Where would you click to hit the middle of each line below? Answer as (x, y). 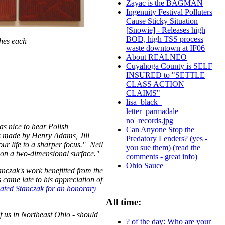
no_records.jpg (150, 121)
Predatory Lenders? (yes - (167, 139)
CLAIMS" (143, 93)
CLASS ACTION (155, 84)
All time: (124, 202)
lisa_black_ (144, 102)
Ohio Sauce (145, 166)
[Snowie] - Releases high (166, 30)
